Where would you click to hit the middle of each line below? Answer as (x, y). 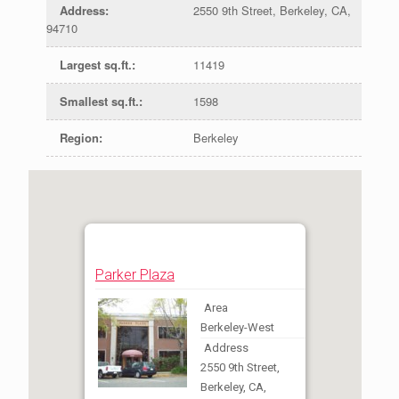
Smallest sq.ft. (99, 101)
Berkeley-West (237, 327)
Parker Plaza (135, 275)
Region (79, 138)
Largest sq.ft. (95, 65)
